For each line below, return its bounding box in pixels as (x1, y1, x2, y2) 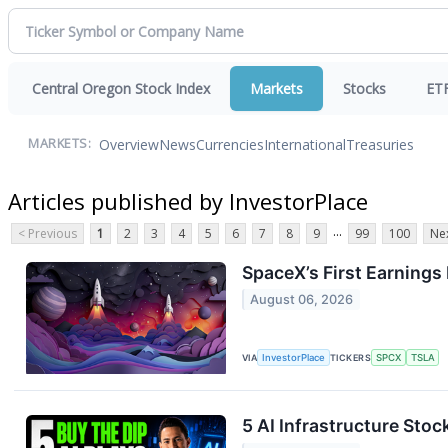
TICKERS (330, 352, 372, 364)
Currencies (196, 134, 264, 154)
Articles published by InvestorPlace (8, 185, 368, 216)
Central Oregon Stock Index (32, 79, 210, 98)
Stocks (343, 79, 386, 98)
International (264, 134, 346, 154)
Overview (99, 134, 159, 154)
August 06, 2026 (250, 292, 354, 308)
